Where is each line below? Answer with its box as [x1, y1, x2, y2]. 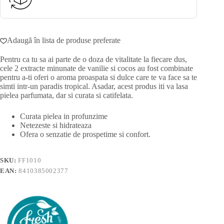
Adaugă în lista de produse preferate [7, 35, 120, 44]
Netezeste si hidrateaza [20, 120, 91, 129]
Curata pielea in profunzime [20, 111, 107, 120]
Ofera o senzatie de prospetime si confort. [20, 129, 150, 138]
